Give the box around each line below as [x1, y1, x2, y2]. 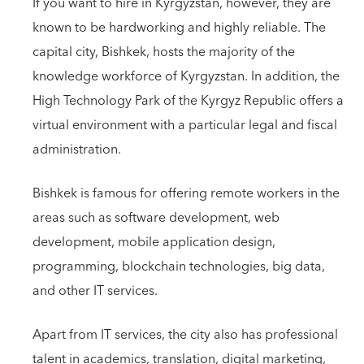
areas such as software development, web [32, 206, 279, 229]
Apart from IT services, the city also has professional [32, 323, 338, 346]
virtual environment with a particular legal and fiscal [32, 114, 337, 136]
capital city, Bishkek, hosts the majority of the [32, 41, 295, 63]
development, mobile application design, [32, 231, 275, 253]
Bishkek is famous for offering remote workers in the [32, 182, 340, 205]
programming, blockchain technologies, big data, [32, 255, 325, 278]
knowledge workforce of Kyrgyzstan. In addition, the [32, 65, 340, 88]
